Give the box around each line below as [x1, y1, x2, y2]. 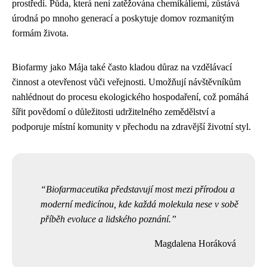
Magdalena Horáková [154, 238, 236, 249]
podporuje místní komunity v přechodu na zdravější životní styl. [12, 121, 251, 132]
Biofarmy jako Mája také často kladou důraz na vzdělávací [12, 61, 232, 72]
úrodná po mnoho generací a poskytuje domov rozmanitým [12, 13, 234, 23]
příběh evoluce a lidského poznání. [41, 213, 171, 224]
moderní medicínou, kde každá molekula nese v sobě [41, 198, 238, 209]
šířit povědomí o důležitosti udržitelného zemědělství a [12, 106, 215, 117]
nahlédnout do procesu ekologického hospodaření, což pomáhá [12, 91, 249, 102]
